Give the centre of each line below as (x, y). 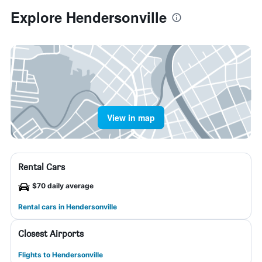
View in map (131, 118)
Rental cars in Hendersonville (68, 207)
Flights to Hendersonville (61, 255)
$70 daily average (63, 186)
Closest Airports (51, 234)
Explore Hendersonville (89, 17)
